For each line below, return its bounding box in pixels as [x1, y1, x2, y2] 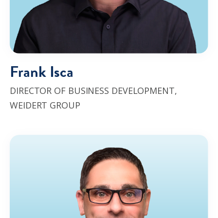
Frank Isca [10, 60, 73, 83]
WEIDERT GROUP [10, 99, 80, 111]
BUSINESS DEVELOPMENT [68, 85, 175, 96]
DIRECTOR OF [10, 85, 68, 96]
